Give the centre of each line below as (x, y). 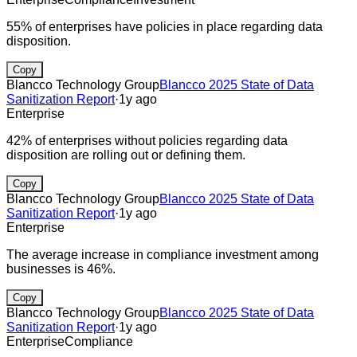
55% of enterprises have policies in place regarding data (165, 26)
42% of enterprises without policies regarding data (147, 140)
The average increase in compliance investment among (163, 254)
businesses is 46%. (61, 269)
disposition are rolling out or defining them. (126, 155)
